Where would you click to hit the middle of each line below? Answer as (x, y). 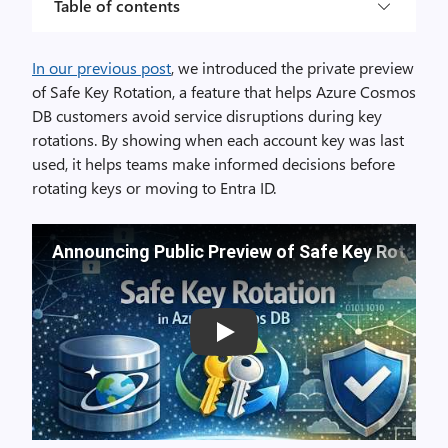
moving (171, 187)
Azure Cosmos (364, 91)
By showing (141, 139)
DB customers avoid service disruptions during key (207, 115)
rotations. (66, 139)
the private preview (345, 67)
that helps (278, 91)
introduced (239, 67)
